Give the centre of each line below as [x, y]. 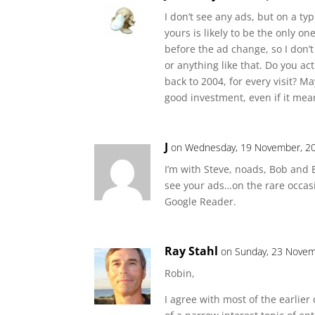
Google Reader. [201, 201]
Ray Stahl [192, 251]
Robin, [180, 273]
